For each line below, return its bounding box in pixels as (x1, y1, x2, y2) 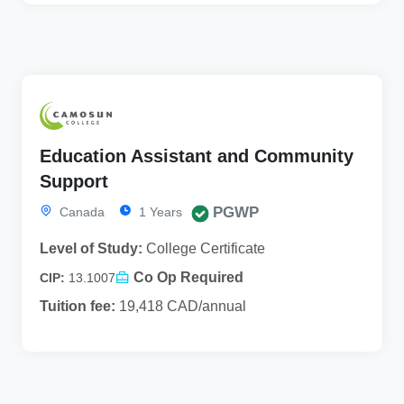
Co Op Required (133, 270, 243, 286)
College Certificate (142, 241, 265, 257)
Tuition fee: (40, 298, 115, 315)
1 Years (135, 205, 182, 220)
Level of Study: (40, 241, 142, 257)
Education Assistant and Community (40, 146, 353, 167)
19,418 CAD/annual (115, 298, 246, 315)
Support (40, 171, 108, 192)
